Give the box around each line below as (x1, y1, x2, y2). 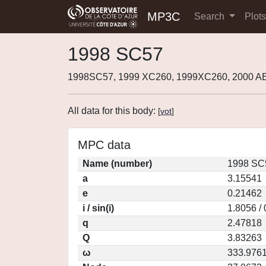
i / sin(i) (83, 203, 114, 213)
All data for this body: (68, 106, 158, 116)
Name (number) (83, 159, 152, 169)
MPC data (78, 138, 131, 151)
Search (194, 11, 227, 21)
